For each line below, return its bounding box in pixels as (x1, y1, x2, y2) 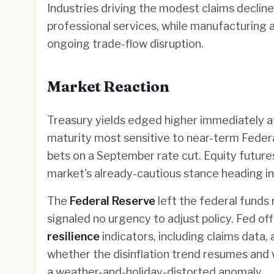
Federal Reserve (70, 194, 155, 207)
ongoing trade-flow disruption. (47, 37, 204, 50)
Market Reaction (47, 78, 169, 95)
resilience (47, 230, 100, 243)
